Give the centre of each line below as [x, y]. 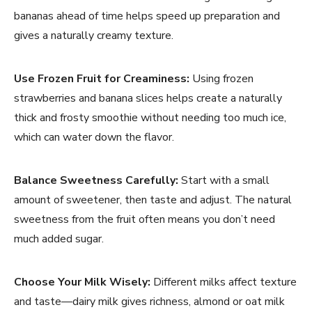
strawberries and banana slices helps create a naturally [148, 98]
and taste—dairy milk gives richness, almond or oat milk [149, 301]
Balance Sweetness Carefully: [96, 180]
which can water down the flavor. [94, 137]
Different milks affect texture [224, 282]
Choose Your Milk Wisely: [82, 282]
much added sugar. [59, 239]
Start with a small [224, 180]
